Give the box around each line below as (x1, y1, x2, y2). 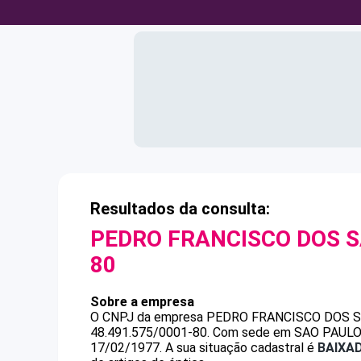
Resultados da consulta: (90, 199, 270, 218)
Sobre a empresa (90, 294, 194, 309)
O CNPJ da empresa (90, 309, 206, 325)
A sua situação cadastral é (162, 340, 317, 355)
